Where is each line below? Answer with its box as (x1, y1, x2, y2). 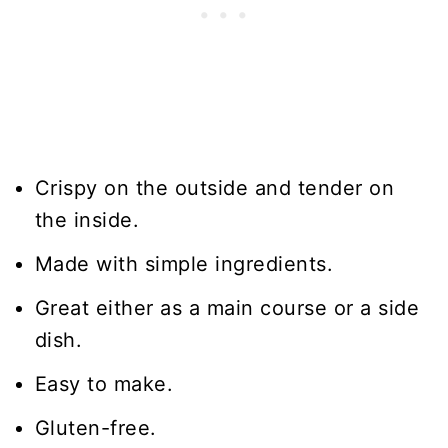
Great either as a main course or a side (34, 295, 420, 320)
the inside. (34, 207, 140, 232)
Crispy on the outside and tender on (34, 175, 395, 200)
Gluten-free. (34, 415, 157, 440)
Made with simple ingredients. (34, 251, 334, 276)
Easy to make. (34, 371, 174, 396)
